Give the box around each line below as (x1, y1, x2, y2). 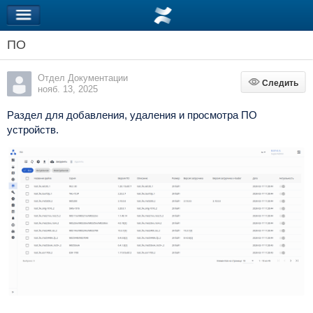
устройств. (6, 124, 59, 136)
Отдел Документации (37, 73, 128, 83)
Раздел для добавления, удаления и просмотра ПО (6, 109, 257, 121)
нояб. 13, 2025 (37, 84, 98, 94)
